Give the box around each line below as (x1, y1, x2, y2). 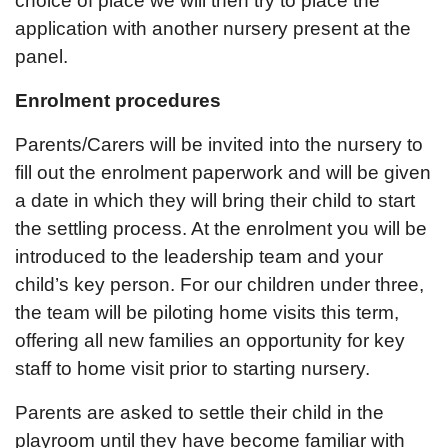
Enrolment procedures (15, 90, 221, 111)
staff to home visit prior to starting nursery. (15, 358, 380, 379)
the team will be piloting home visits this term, (15, 302, 399, 323)
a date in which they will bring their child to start (15, 190, 415, 211)
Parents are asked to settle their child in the (15, 402, 384, 423)
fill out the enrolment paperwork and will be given (15, 162, 431, 183)
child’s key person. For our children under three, (15, 274, 424, 295)
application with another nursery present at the (15, 18, 411, 39)
